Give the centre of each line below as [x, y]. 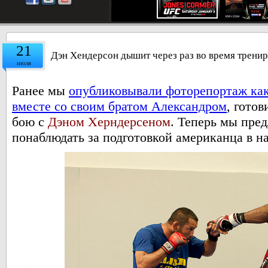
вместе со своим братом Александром [119, 106]
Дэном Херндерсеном [109, 122]
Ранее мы [40, 91]
